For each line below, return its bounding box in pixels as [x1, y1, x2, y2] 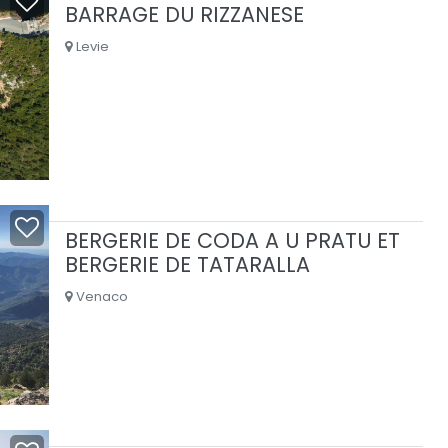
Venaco [71, 286, 128, 306]
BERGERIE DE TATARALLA [64, 249, 310, 279]
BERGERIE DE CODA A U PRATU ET [64, 225, 400, 255]
